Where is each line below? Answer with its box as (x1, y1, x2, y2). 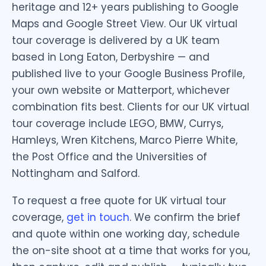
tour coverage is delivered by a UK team (12, 33, 220, 48)
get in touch (66, 210, 129, 225)
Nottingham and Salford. (12, 166, 140, 181)
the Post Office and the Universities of (12, 150, 207, 164)
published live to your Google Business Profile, (12, 66, 245, 81)
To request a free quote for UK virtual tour (12, 194, 226, 208)
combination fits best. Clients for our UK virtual (12, 100, 249, 115)
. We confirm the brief (129, 210, 240, 225)
